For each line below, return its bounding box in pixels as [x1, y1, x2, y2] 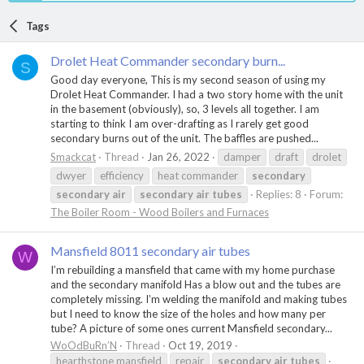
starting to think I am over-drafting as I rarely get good [50, 117, 309, 131]
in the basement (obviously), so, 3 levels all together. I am [50, 102, 319, 116]
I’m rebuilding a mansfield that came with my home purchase [50, 263, 335, 276]
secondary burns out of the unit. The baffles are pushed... [50, 132, 318, 145]
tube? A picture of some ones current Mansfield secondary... [50, 322, 332, 335]
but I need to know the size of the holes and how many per [50, 307, 326, 320]
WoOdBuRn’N [50, 339, 117, 353]
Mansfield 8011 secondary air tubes [50, 242, 250, 258]
